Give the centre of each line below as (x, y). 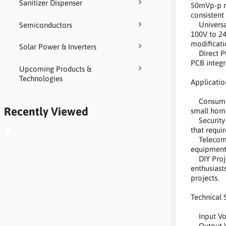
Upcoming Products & (55, 69)
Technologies (41, 78)
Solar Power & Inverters (58, 47)
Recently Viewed (46, 111)
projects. (205, 178)
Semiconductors (45, 25)
